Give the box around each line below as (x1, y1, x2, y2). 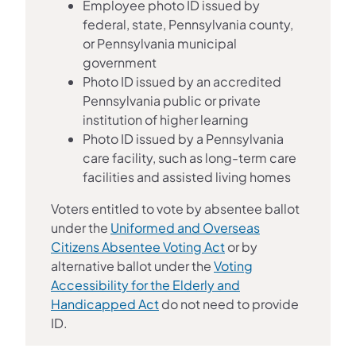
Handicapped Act (51, 295, 159, 312)
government (83, 53, 157, 71)
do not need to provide (159, 295, 299, 312)
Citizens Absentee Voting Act (51, 238, 225, 255)
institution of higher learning (83, 110, 249, 128)
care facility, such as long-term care (83, 149, 296, 166)
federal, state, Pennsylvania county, (83, 15, 293, 33)
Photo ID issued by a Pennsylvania (83, 130, 284, 147)
